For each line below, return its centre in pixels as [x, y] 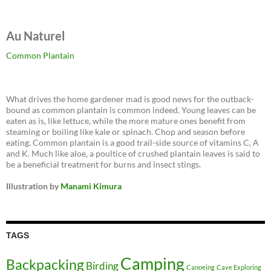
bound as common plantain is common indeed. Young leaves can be [131, 110]
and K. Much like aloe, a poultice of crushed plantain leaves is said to [133, 154]
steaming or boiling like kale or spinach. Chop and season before [126, 132]
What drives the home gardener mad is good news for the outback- [130, 99]
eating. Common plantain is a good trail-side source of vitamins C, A [132, 143]
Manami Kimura [91, 186]
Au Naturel [35, 36]
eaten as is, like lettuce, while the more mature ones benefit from [126, 121]
